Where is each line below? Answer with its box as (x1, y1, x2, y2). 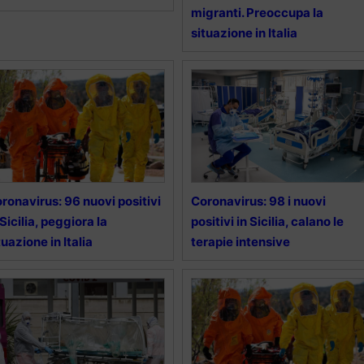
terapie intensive (190, 234, 290, 250)
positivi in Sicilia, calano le (190, 214, 344, 230)
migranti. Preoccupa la (190, 5, 323, 21)
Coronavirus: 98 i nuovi (190, 193, 326, 210)
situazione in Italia (190, 25, 297, 41)
